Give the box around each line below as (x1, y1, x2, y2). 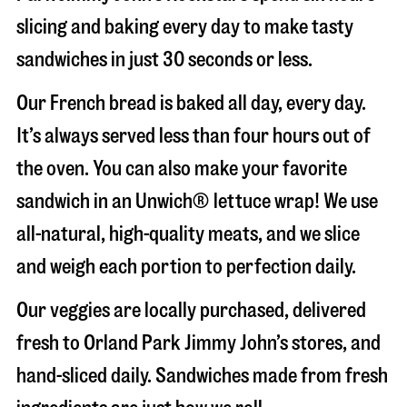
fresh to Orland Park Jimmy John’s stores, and (16, 333, 381, 353)
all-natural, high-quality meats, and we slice (16, 223, 360, 244)
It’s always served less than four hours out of (16, 125, 371, 146)
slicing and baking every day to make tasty (16, 16, 353, 37)
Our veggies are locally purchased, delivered (16, 300, 366, 321)
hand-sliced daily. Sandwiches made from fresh (16, 365, 388, 386)
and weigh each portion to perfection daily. (16, 256, 356, 277)
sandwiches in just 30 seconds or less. (16, 49, 313, 70)
